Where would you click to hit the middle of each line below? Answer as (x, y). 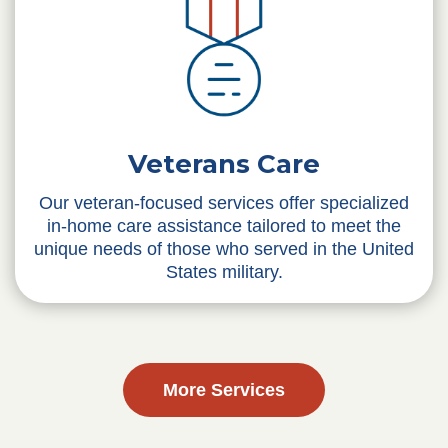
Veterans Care (224, 164)
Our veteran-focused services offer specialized (224, 203)
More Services (223, 390)
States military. (224, 272)
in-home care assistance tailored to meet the (224, 226)
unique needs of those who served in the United (224, 249)
